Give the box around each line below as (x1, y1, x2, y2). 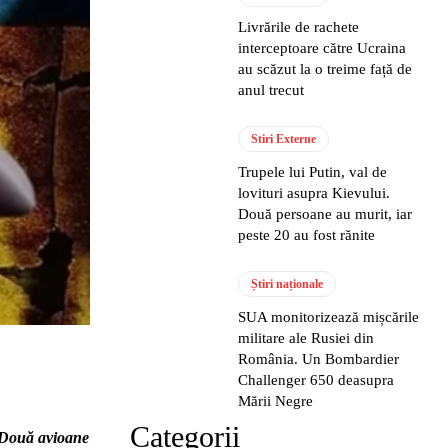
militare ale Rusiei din (238, 330, 375, 346)
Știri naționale (251, 277, 324, 291)
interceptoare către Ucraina (238, 40, 407, 56)
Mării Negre (238, 393, 314, 409)
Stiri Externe (251, 132, 317, 146)
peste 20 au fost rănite (238, 227, 376, 243)
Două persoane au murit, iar (238, 206, 413, 222)
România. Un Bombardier (238, 351, 400, 367)
